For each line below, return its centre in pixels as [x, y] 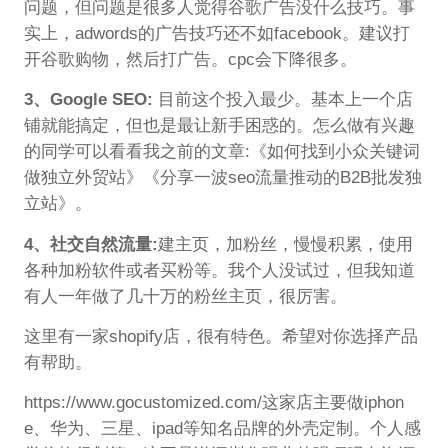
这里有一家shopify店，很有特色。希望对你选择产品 [220, 337]
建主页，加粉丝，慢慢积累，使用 [285, 244]
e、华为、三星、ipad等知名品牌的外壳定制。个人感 [222, 429]
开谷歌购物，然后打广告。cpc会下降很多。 [190, 60]
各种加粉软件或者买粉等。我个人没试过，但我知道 [219, 270]
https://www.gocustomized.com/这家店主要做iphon [213, 403]
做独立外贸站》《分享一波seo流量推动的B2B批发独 [222, 178]
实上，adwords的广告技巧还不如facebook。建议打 [216, 34]
